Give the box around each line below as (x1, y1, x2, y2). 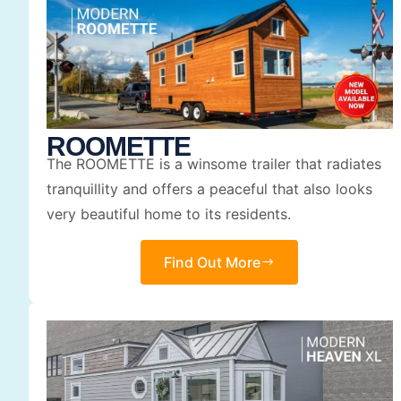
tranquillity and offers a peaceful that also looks (47, 180, 372, 199)
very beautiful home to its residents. (47, 205, 291, 224)
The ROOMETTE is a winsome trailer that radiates (47, 155, 381, 174)
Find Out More (164, 252, 261, 271)
